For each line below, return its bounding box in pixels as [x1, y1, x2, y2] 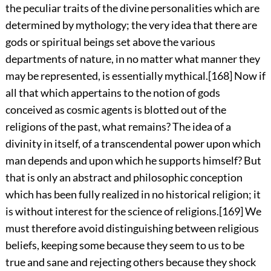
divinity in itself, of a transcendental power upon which [5, 137, 261, 151]
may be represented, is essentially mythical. [5, 69, 208, 83]
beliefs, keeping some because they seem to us [5, 238, 219, 252]
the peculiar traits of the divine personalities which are [5, 1, 260, 15]
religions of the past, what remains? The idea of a [5, 120, 231, 134]
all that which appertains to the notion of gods [5, 86, 220, 100]
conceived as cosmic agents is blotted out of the [5, 103, 226, 117]
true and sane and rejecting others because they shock [5, 255, 256, 269]
